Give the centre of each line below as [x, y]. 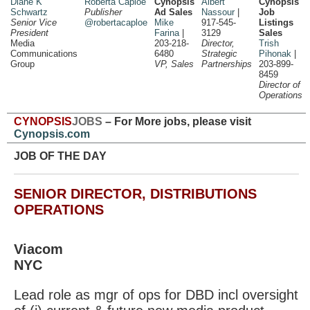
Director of [280, 85]
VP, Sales [174, 64]
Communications [44, 54]
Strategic [219, 54]
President [29, 33]
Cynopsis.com [52, 134]
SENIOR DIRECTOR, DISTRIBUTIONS [135, 194]
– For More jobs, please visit [177, 121]
